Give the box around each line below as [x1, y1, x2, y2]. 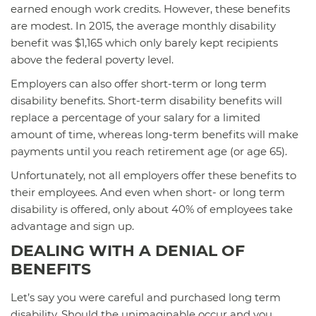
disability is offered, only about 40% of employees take [11, 202, 293, 216]
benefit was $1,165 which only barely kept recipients [11, 35, 278, 49]
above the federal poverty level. [11, 52, 174, 66]
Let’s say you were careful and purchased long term [11, 290, 281, 304]
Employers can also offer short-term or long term [11, 76, 267, 90]
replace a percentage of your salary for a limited [11, 110, 260, 124]
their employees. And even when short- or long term [11, 185, 285, 199]
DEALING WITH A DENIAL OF [11, 241, 245, 260]
